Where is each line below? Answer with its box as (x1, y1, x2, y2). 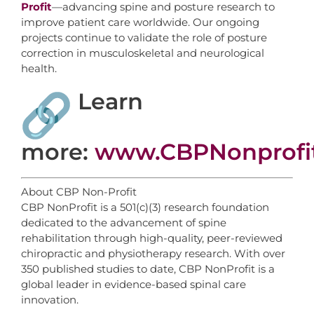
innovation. (20, 292, 78, 306)
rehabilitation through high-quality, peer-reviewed (20, 231, 282, 245)
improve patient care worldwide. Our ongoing (20, 15, 259, 29)
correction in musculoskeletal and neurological (20, 46, 264, 60)
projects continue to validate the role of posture (20, 31, 267, 45)
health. (20, 62, 57, 76)
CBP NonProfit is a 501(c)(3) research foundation (20, 200, 269, 214)
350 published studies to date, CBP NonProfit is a (20, 261, 275, 275)
